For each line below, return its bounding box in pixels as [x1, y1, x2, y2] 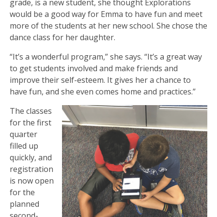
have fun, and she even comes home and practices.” [10, 86, 196, 97]
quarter [10, 128, 37, 139]
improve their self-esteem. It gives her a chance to [10, 74, 191, 85]
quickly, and [10, 152, 52, 163]
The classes [10, 105, 52, 116]
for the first [10, 117, 51, 128]
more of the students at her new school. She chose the [10, 20, 207, 31]
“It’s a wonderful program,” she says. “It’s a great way [10, 51, 202, 62]
